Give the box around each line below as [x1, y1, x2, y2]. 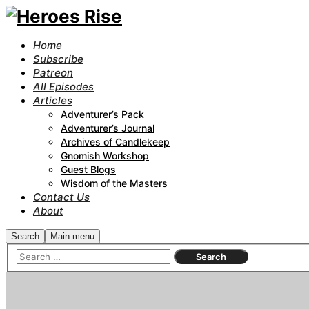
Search [11, 231, 39, 241]
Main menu [50, 231, 94, 241]
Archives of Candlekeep [61, 136, 170, 148]
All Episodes [33, 80, 94, 93]
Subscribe [33, 52, 83, 66]
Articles [33, 94, 72, 107]
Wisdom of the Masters [61, 177, 168, 189]
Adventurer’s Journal [61, 122, 154, 134]
